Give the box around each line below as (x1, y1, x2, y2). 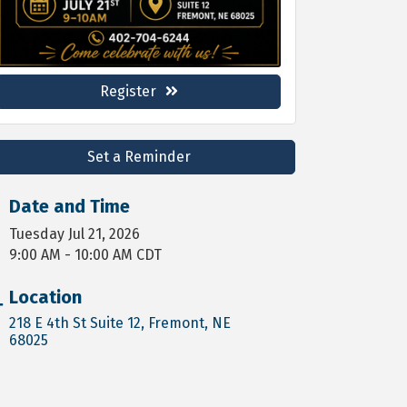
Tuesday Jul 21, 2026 (9, 224, 141, 243)
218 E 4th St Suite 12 (9, 313, 142, 332)
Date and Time (9, 194, 131, 217)
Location (9, 285, 83, 308)
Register (99, 82, 156, 100)
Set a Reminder (86, 147, 191, 165)
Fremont (148, 313, 205, 332)
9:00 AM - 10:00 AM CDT (9, 245, 163, 263)
